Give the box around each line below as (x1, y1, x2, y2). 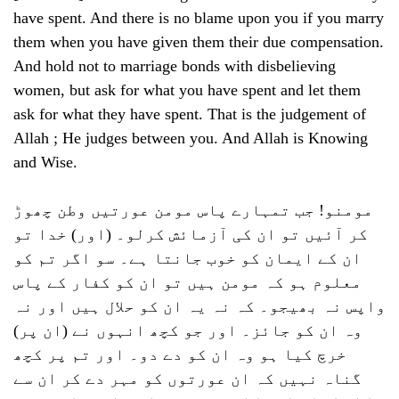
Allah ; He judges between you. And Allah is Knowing (13, 129, 368, 147)
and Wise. (13, 153, 77, 171)
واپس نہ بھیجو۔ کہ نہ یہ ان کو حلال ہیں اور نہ (13, 297, 386, 315)
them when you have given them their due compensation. (13, 33, 384, 51)
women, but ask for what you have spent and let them (13, 81, 361, 99)
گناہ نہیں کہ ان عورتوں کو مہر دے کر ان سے (13, 370, 362, 387)
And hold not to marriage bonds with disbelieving (13, 57, 336, 75)
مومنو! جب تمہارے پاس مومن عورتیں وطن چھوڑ (13, 201, 373, 219)
